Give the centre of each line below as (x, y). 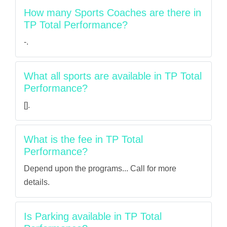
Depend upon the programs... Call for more (100, 168)
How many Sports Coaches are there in (112, 13)
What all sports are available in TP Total (113, 76)
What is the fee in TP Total (83, 139)
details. (37, 182)
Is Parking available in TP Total (93, 216)
